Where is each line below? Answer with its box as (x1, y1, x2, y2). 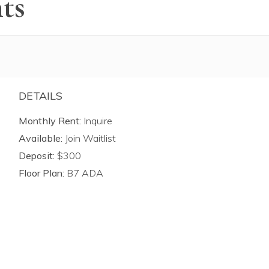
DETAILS (18, 88, 62, 103)
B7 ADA (64, 166, 103, 179)
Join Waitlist (62, 131, 116, 144)
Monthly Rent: (18, 114, 81, 127)
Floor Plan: (18, 166, 64, 179)
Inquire (83, 114, 112, 127)
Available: (18, 131, 62, 144)
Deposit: (18, 149, 55, 162)
